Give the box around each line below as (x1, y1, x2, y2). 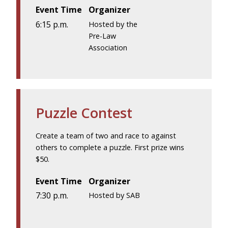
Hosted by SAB (89, 190, 140, 201)
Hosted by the (89, 19, 138, 29)
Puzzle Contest (36, 103, 132, 122)
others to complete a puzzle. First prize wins (36, 142, 184, 152)
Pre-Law (89, 31, 117, 41)
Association (89, 42, 128, 52)
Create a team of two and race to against (36, 130, 176, 140)
